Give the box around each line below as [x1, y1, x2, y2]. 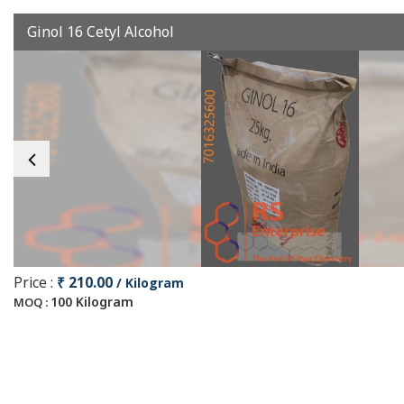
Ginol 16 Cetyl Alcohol [27, 22, 174, 41]
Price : [14, 273, 57, 292]
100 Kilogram [50, 293, 133, 310]
